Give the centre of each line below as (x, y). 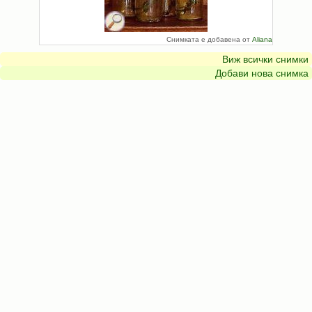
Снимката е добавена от (209, 39)
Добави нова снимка (262, 73)
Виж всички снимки (265, 59)
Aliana (262, 39)
